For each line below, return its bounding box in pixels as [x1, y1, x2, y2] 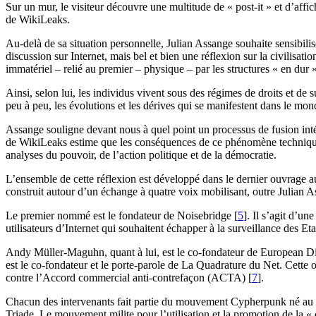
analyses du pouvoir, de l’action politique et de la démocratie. [6, 149, 276, 162]
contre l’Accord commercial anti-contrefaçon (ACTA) [6, 272, 245, 284]
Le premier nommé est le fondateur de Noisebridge [6, 209, 231, 222]
